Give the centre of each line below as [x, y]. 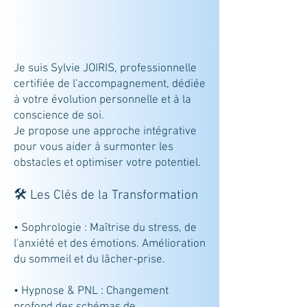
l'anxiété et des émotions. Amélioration [110, 244]
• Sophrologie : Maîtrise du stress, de [105, 228]
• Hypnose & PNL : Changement [91, 291]
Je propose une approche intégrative [105, 132]
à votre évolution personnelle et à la [102, 100]
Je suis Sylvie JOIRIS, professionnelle [105, 69]
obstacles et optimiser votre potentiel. [107, 163]
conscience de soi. [59, 116]
